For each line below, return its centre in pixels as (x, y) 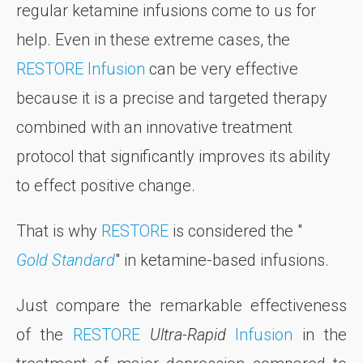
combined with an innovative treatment (154, 128)
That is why (59, 231)
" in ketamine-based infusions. (222, 261)
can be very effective (222, 69)
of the (45, 335)
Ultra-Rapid (188, 335)
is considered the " (235, 231)
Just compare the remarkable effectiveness (181, 306)
